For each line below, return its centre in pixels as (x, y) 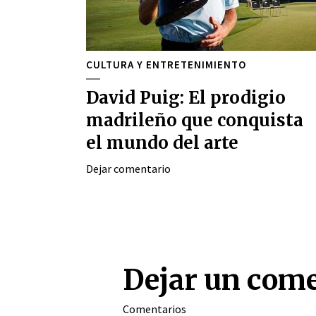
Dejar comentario (128, 169)
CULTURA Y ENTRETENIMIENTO (166, 65)
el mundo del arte (162, 143)
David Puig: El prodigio (186, 98)
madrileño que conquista (195, 120)
